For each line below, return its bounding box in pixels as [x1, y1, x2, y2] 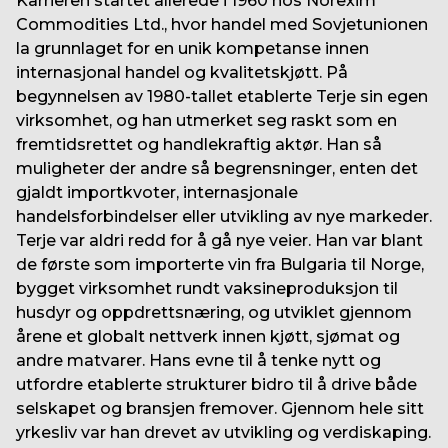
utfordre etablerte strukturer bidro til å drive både [16, 375, 417, 395]
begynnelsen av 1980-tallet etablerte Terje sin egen [16, 87, 428, 107]
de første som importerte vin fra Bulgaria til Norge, [16, 255, 424, 275]
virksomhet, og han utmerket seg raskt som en [16, 111, 397, 131]
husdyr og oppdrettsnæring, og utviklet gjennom [16, 303, 412, 323]
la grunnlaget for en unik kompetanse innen [16, 39, 369, 59]
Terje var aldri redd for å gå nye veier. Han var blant [16, 231, 423, 251]
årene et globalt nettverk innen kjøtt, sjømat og [16, 327, 400, 347]
